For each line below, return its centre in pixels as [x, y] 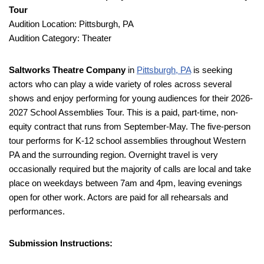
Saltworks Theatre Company [67, 70]
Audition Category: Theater [60, 38]
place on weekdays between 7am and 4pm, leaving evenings [126, 183]
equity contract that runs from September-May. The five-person [130, 126]
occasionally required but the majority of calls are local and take [130, 169]
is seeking [212, 70]
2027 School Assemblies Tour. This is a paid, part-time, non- [123, 112]
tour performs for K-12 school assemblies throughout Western [127, 140]
